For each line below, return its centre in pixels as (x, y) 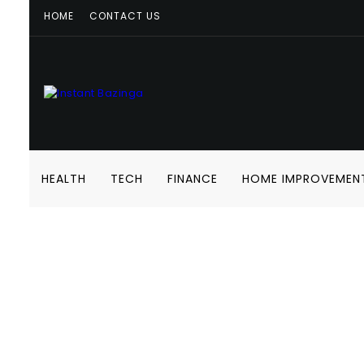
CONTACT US (125, 16)
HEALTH (64, 179)
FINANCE (193, 179)
